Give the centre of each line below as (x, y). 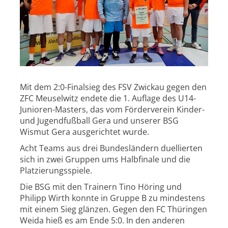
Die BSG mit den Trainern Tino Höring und (101, 187)
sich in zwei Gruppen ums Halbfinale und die (105, 160)
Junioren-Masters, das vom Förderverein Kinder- (112, 110)
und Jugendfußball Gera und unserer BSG (99, 121)
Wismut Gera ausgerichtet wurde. (84, 132)
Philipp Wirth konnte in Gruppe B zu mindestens (112, 198)
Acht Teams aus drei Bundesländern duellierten (111, 148)
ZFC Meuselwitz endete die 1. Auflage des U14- (108, 98)
